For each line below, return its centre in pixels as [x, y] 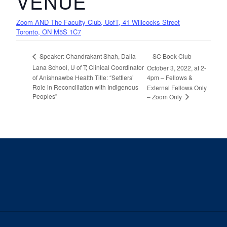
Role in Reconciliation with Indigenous [85, 87]
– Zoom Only [165, 96]
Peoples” [45, 96]
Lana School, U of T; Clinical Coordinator [88, 67]
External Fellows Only [177, 87]
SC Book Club [172, 56]
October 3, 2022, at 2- [176, 67]
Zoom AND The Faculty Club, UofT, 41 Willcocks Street [98, 22]
